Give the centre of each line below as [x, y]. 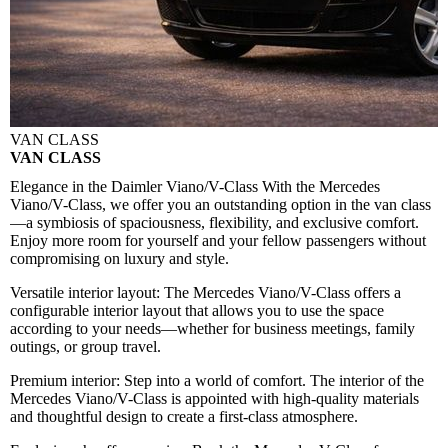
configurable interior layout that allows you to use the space [197, 311]
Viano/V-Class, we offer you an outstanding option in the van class [220, 205]
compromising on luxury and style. [119, 259]
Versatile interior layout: [87, 293]
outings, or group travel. [85, 347]
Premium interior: [67, 381]
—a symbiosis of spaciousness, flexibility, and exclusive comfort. [214, 223]
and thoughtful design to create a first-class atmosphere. [184, 417]
